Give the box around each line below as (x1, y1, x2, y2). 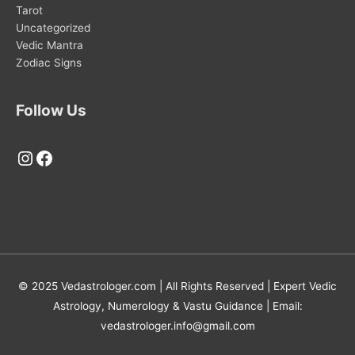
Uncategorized (16, 21, 90, 34)
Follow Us (16, 100, 86, 120)
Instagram (15, 145, 106, 169)
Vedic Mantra (16, 38, 83, 52)
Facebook (34, 145, 122, 169)
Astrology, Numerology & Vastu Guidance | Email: (52, 299, 303, 312)
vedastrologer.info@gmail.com (100, 319, 255, 332)
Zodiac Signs (16, 55, 82, 69)
